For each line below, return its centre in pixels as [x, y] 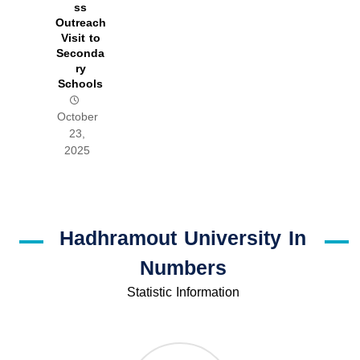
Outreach [80, 23]
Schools [81, 84]
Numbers [183, 268]
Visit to [80, 39]
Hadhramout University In [183, 239]
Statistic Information [183, 292]
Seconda [81, 54]
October [77, 117]
